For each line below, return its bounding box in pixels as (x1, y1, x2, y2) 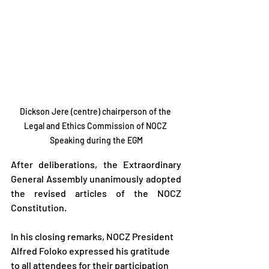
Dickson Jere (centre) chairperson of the (19, 106, 173, 116)
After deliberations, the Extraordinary (11, 158, 181, 170)
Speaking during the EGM (49, 134, 143, 145)
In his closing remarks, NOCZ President (11, 230, 175, 242)
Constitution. (11, 201, 67, 213)
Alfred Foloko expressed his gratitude (11, 244, 172, 256)
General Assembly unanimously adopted (11, 172, 181, 184)
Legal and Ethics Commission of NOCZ (23, 120, 169, 131)
